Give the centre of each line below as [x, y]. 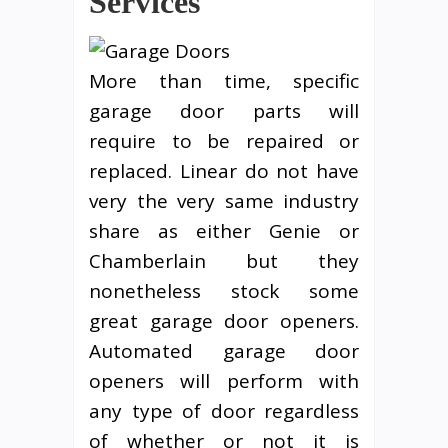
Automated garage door [224, 350]
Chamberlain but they [224, 260]
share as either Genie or [224, 230]
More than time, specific [224, 80]
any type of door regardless [224, 410]
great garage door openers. [224, 320]
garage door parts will [224, 110]
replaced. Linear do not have [224, 170]
